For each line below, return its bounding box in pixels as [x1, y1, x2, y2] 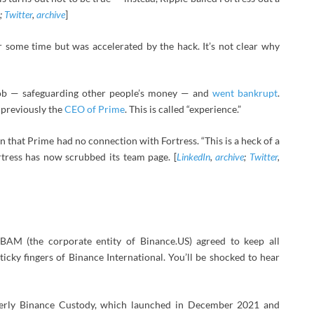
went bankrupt [212, 87, 278, 100]
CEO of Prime [64, 103, 125, 116]
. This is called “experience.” [125, 103, 241, 116]
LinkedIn [176, 151, 210, 163]
